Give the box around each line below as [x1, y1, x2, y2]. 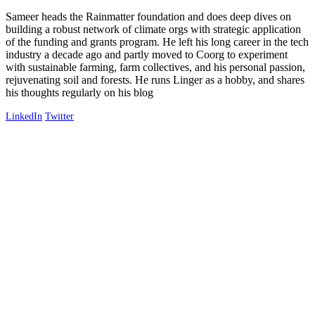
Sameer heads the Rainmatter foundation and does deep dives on [6, 11, 291, 23]
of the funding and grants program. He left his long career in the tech [6, 36, 309, 49]
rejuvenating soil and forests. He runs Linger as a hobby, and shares [6, 74, 304, 86]
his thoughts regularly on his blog [6, 86, 153, 99]
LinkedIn [6, 110, 42, 122]
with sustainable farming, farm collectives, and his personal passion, [6, 61, 305, 74]
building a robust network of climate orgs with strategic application [6, 23, 301, 36]
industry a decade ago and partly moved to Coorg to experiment [6, 49, 288, 61]
